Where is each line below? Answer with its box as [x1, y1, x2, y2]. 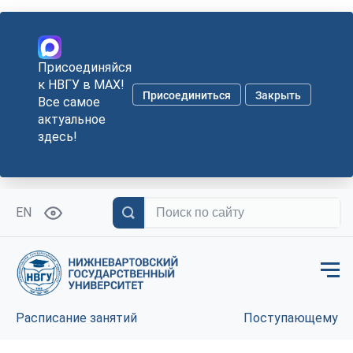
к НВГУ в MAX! [38, 77, 124, 92]
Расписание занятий [15, 310, 137, 325]
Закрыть [255, 89, 301, 102]
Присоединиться [143, 89, 231, 102]
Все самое [38, 95, 100, 110]
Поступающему [243, 310, 338, 325]
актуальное [38, 112, 106, 127]
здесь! [38, 129, 77, 144]
